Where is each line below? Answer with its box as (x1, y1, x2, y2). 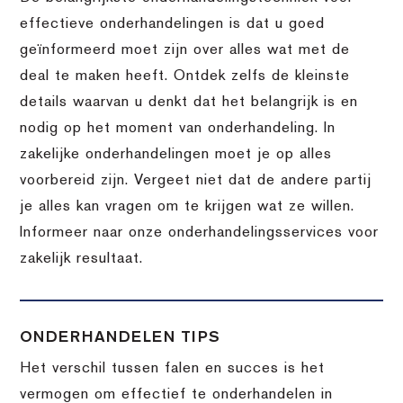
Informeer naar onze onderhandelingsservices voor (20, 225, 380, 240)
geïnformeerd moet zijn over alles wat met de (20, 42, 351, 58)
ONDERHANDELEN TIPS (20, 329, 221, 345)
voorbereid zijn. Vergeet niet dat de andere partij (20, 173, 372, 188)
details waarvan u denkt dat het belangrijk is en (20, 94, 359, 110)
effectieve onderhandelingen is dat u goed (20, 16, 326, 31)
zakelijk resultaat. (20, 251, 144, 266)
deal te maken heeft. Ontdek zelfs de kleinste (20, 68, 351, 84)
